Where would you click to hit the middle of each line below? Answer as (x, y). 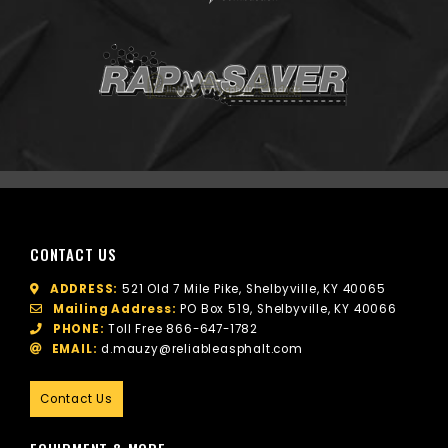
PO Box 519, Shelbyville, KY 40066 (286, 308)
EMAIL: (74, 348)
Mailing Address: (114, 308)
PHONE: (78, 328)
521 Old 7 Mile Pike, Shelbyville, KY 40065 (252, 288)
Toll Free (133, 328)
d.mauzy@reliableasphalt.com (202, 348)
